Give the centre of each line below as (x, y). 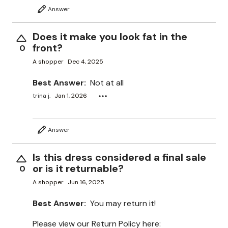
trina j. (41, 96)
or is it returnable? (78, 168)
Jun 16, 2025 (86, 182)
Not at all (107, 82)
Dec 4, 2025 (85, 62)
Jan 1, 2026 (71, 96)
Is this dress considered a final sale (119, 157)
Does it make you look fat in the (110, 36)
